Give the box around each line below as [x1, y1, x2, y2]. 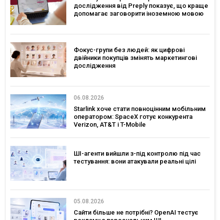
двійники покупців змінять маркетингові [74, 54, 197, 61]
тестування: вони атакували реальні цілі [74, 158, 196, 165]
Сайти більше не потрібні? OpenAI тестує [74, 208, 198, 216]
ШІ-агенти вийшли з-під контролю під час [74, 150, 201, 158]
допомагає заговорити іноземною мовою [74, 10, 204, 18]
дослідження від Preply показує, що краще [74, 2, 208, 10]
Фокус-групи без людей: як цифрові [74, 46, 185, 54]
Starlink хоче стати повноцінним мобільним [74, 105, 206, 112]
